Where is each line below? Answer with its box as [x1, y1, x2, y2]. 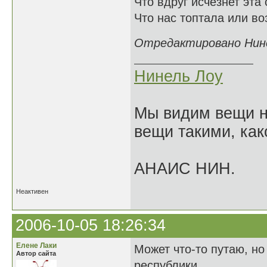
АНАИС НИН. [134, 160, 235, 178]
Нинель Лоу [134, 67, 223, 85]
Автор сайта [16, 250, 56, 257]
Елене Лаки [16, 241, 57, 250]
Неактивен [16, 188, 48, 195]
